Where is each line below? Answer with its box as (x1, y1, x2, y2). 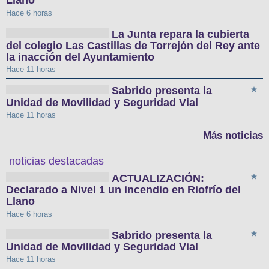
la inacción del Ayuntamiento (6, 51, 154, 64)
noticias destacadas (9, 154, 104, 167)
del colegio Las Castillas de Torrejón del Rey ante (6, 40, 260, 52)
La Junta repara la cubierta (112, 28, 250, 40)
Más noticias (203, 129, 263, 141)
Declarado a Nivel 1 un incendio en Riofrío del (6, 184, 241, 196)
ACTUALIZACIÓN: (112, 172, 205, 185)
